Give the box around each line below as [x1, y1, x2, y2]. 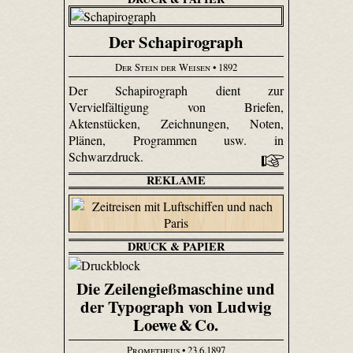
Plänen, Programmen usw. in [68, 132, 284, 149]
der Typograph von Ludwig [80, 295, 272, 319]
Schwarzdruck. [68, 148, 147, 165]
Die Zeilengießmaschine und [76, 277, 276, 301]
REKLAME [146, 172, 206, 189]
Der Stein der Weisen [114, 59, 210, 74]
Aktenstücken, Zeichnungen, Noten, [68, 115, 284, 132]
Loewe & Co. [133, 313, 219, 337]
